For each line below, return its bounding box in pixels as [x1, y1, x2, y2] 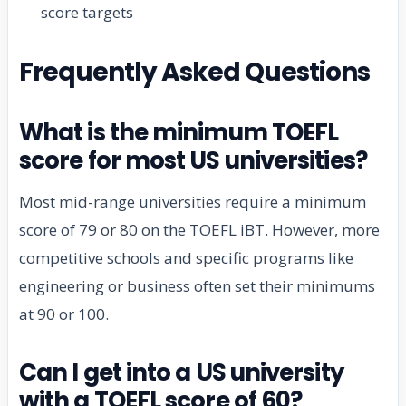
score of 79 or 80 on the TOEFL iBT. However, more [19, 219, 380, 241]
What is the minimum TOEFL [19, 116, 339, 150]
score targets [41, 2, 133, 24]
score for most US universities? [19, 144, 367, 178]
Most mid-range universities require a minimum [19, 191, 366, 213]
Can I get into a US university [19, 356, 343, 390]
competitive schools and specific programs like [19, 247, 353, 269]
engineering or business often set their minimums [19, 275, 375, 297]
